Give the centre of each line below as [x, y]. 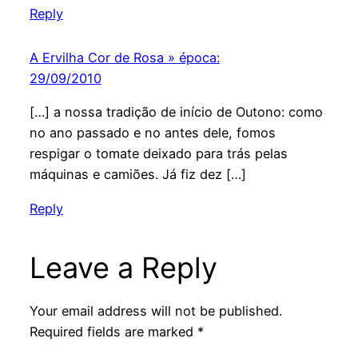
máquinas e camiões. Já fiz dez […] [137, 175]
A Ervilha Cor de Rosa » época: [124, 58]
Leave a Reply [123, 267]
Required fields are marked [113, 331]
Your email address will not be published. [155, 310]
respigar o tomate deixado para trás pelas [158, 154]
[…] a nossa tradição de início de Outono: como [176, 112]
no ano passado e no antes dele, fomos [152, 133]
